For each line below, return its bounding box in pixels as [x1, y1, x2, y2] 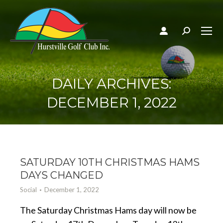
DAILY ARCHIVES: [52, 75, 171, 92]
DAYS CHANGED [20, 169, 103, 181]
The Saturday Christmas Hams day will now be [20, 205, 197, 216]
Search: [182, 28, 211, 39]
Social [20, 186, 37, 194]
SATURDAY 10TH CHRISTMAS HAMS [20, 156, 200, 168]
